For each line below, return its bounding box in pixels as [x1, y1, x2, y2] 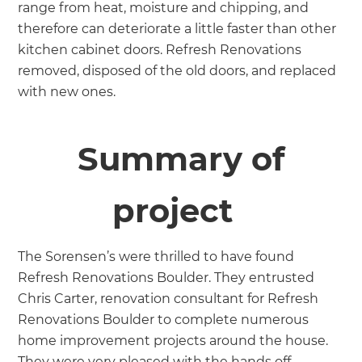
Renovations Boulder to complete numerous [18, 311, 309, 327]
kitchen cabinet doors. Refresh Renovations [18, 41, 302, 57]
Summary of [78, 138, 284, 179]
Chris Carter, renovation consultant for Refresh [18, 290, 319, 306]
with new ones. [18, 83, 120, 99]
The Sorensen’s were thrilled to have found [18, 248, 295, 264]
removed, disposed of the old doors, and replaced [18, 62, 337, 78]
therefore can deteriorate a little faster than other [18, 20, 337, 36]
